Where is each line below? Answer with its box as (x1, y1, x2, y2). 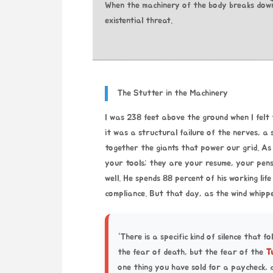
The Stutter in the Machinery (117, 88, 228, 97)
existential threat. (105, 16, 172, 26)
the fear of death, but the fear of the (118, 248, 266, 257)
